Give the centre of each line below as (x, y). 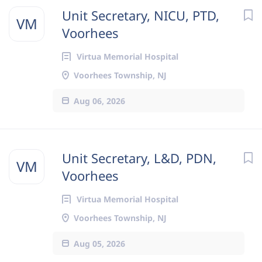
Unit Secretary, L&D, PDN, (139, 158)
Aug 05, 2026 (99, 243)
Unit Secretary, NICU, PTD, (141, 15)
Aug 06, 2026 (99, 101)
